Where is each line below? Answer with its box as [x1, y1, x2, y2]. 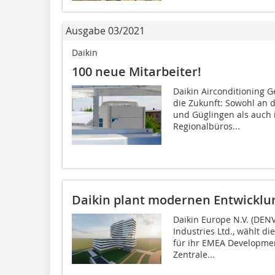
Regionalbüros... [172, 120, 240, 132]
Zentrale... [172, 248, 215, 260]
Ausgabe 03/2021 [66, 23, 145, 37]
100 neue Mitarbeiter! [72, 63, 201, 80]
